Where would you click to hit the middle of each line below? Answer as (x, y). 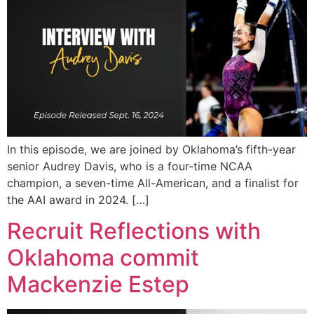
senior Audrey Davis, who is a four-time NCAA (130, 166)
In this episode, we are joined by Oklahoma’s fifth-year (151, 149)
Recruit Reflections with (134, 231)
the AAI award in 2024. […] (78, 199)
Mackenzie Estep (98, 285)
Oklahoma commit (103, 258)
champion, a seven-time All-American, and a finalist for (153, 183)
